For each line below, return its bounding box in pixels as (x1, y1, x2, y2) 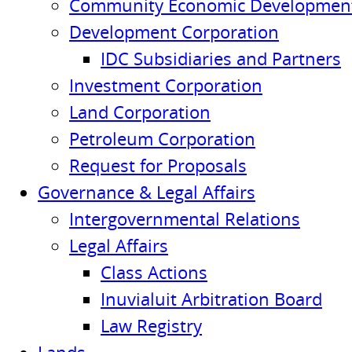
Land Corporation (69, 100, 211, 123)
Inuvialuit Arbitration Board (101, 287, 322, 310)
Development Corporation (69, 20, 279, 43)
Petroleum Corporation (69, 126, 255, 150)
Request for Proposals (69, 153, 247, 177)
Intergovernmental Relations (69, 207, 300, 230)
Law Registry (101, 313, 202, 337)
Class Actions (101, 260, 207, 284)
